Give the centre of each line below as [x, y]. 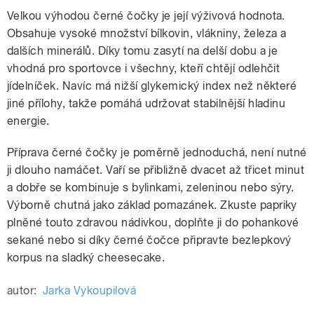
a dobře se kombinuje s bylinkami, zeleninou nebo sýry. [151, 187]
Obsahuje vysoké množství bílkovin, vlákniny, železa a [147, 33]
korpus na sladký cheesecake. [88, 257]
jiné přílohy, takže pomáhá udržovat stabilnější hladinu [146, 103]
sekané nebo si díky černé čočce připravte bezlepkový [149, 240]
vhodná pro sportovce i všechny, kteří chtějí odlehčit [144, 68]
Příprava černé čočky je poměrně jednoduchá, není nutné [157, 152]
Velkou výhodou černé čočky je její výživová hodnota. [146, 15]
